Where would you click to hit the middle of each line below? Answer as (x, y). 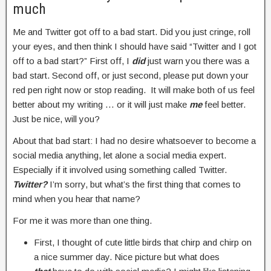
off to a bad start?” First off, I (72, 61)
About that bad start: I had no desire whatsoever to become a (134, 141)
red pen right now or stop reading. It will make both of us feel (134, 90)
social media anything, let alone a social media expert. (119, 155)
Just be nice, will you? (56, 119)
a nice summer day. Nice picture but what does (127, 257)
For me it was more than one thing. (82, 220)
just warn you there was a (197, 61)
